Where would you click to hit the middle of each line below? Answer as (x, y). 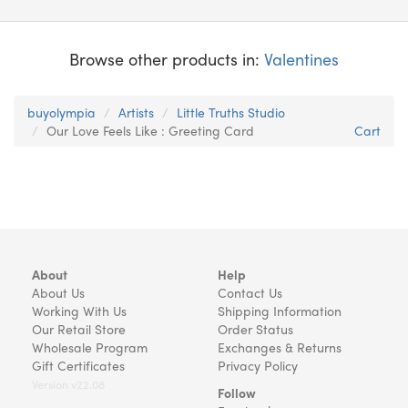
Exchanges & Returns (280, 347)
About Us (58, 292)
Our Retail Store (79, 329)
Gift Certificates (78, 365)
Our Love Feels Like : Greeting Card (150, 130)
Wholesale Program (90, 347)
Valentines (301, 58)
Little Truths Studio (231, 112)
